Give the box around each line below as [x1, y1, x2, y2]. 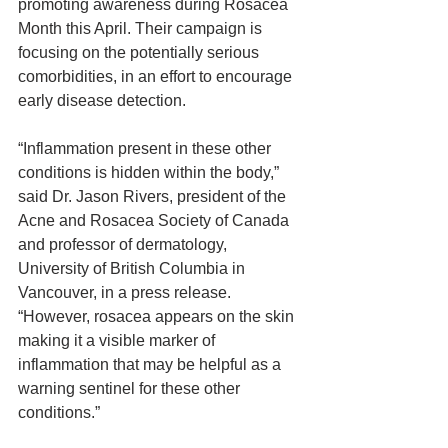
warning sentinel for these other [18, 380, 244, 397]
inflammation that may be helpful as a [18, 356, 285, 373]
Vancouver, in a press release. [18, 284, 235, 301]
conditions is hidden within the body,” [18, 164, 283, 181]
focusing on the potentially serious [18, 44, 263, 61]
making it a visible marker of [18, 332, 219, 349]
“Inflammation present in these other [18, 140, 275, 157]
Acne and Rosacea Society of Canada [18, 212, 293, 229]
